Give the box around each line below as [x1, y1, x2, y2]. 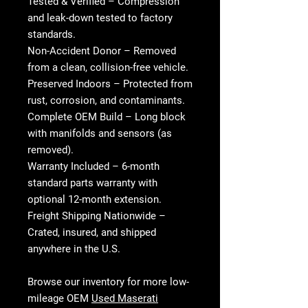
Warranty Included [27, 160, 109, 173]
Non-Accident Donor [27, 45, 121, 58]
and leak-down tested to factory [27, 12, 173, 25]
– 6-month [109, 160, 159, 173]
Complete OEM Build [27, 111, 122, 124]
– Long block [122, 111, 186, 124]
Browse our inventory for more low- [27, 276, 189, 289]
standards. [27, 28, 76, 41]
